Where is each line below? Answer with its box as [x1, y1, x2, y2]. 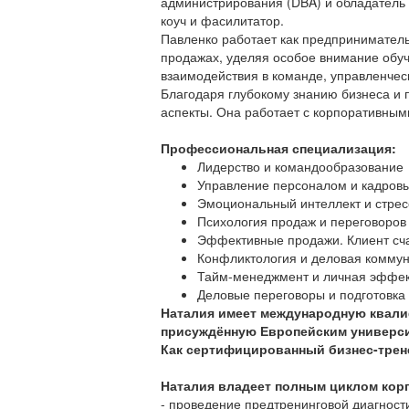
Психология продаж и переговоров [197, 212, 406, 230]
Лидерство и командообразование [197, 157, 404, 175]
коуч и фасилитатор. [161, 11, 284, 29]
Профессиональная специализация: [161, 139, 396, 157]
